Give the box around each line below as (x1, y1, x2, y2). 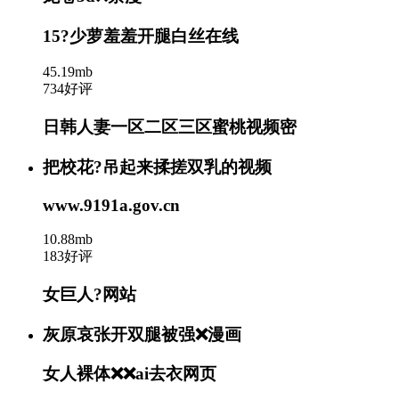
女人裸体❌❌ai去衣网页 (43, 364, 216, 384)
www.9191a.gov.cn (43, 195, 180, 215)
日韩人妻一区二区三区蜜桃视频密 (43, 118, 297, 137)
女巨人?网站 (43, 285, 136, 305)
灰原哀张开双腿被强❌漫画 (43, 324, 241, 344)
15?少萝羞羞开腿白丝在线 (43, 26, 239, 45)
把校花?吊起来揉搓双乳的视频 (43, 157, 272, 176)
